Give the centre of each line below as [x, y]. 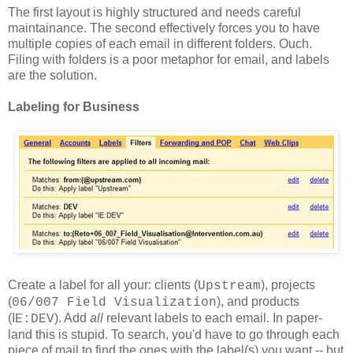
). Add [72, 318]
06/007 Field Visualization [114, 303]
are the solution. [52, 76]
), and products [258, 302]
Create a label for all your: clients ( [103, 285]
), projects [288, 285]
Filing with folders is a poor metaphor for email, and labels [169, 60]
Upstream [229, 286]
